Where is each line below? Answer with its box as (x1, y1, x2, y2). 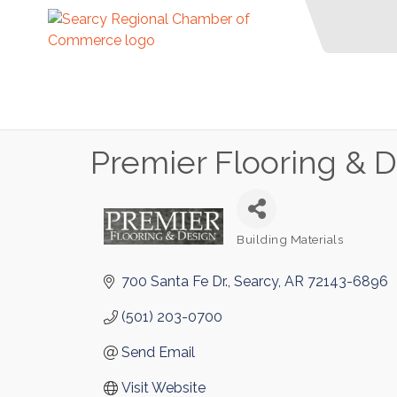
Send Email (121, 344, 195, 361)
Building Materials (237, 232, 343, 246)
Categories (236, 242, 298, 256)
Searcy (234, 273, 278, 290)
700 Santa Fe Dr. (121, 273, 228, 290)
